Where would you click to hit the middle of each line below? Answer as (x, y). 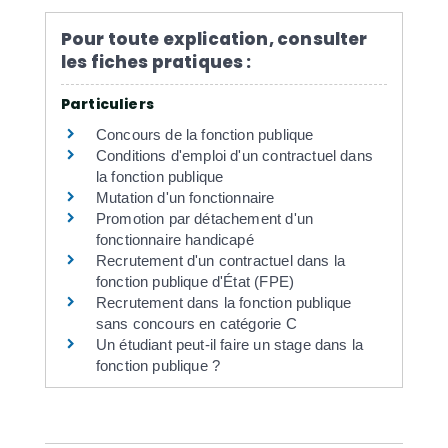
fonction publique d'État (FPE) (195, 281)
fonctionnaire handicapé (174, 239)
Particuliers (107, 103)
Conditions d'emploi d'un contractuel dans (234, 155)
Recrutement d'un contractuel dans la (220, 260)
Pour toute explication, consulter (214, 38)
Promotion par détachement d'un (204, 218)
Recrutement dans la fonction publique (223, 302)
